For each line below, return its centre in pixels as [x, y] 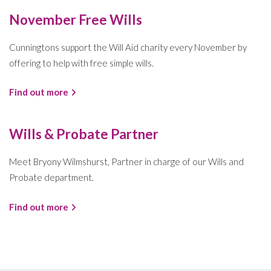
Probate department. [51, 178]
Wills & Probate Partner [84, 134]
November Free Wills [76, 19]
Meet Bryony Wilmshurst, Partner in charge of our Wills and [126, 162]
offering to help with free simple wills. [81, 63]
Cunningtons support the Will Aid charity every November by [128, 47]
